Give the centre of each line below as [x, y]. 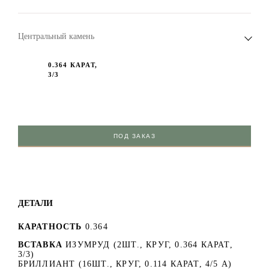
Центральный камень [56, 37]
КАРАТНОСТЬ [50, 227]
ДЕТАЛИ [35, 203]
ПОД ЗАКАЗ [134, 136]
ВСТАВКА [40, 245]
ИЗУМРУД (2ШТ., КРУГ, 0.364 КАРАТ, [149, 245]
